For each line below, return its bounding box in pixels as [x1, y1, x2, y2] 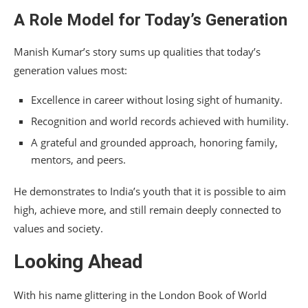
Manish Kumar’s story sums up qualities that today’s [14, 45, 261, 59]
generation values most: [14, 63, 127, 78]
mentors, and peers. [31, 153, 126, 167]
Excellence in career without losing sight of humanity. [31, 93, 283, 107]
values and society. [14, 221, 103, 236]
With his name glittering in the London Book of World [14, 288, 267, 302]
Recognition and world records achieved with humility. [31, 114, 289, 129]
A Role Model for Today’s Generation [14, 10, 287, 30]
